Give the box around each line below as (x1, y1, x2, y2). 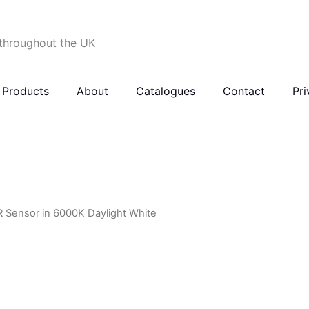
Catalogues (135, 84, 195, 99)
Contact (222, 84, 265, 99)
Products (1, 84, 49, 99)
